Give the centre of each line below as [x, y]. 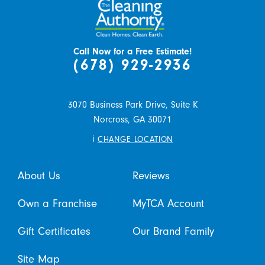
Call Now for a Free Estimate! [132, 52]
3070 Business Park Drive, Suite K [132, 105]
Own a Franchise [57, 203]
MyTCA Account [168, 203]
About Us [39, 175]
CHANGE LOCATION [135, 139]
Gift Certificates [54, 232]
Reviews [151, 175]
